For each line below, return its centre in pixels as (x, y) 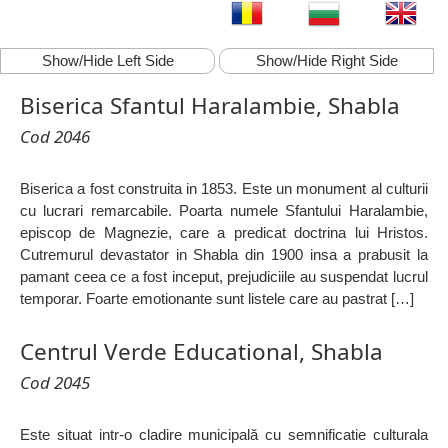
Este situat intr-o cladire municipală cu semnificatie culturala (224, 435)
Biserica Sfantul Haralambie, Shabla (210, 106)
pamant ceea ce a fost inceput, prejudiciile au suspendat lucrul (224, 277)
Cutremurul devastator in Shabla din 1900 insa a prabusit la (224, 255)
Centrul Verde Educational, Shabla (201, 352)
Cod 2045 (55, 383)
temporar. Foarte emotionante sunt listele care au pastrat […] (217, 299)
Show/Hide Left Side (107, 61)
